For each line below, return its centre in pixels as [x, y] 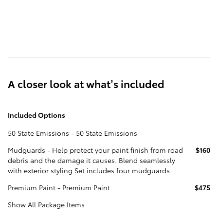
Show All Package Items [46, 204]
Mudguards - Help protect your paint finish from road [95, 150]
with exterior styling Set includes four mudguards [89, 170]
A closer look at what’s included [86, 83]
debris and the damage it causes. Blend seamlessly [91, 160]
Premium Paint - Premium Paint [59, 187]
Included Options [36, 115]
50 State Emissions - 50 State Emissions [73, 133]
